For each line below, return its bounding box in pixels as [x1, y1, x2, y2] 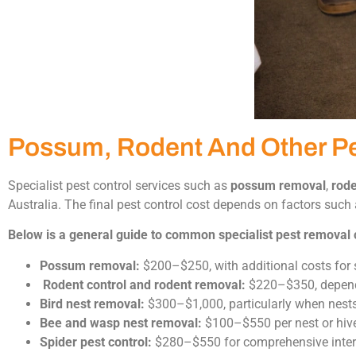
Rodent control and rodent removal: [43, 277, 246, 292]
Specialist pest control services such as [8, 178, 230, 193]
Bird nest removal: [40, 296, 145, 311]
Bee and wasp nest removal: [40, 315, 202, 331]
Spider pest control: [40, 334, 152, 350]
